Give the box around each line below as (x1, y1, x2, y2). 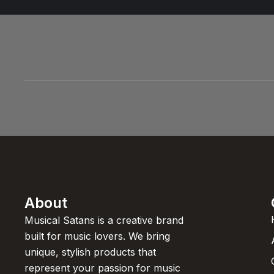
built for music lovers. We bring (24, 230, 170, 243)
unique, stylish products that (24, 246, 156, 259)
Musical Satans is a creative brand (24, 214, 183, 227)
